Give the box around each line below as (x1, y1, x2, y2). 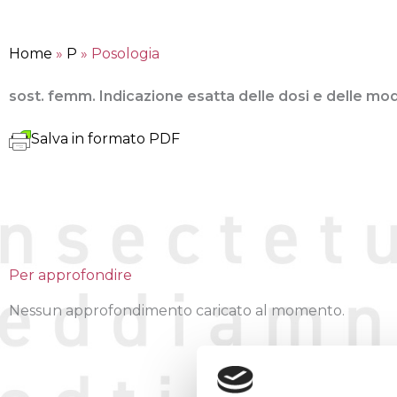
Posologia (91, 45, 160, 63)
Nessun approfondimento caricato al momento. (9, 302, 345, 320)
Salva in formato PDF (31, 130, 180, 148)
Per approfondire (9, 267, 132, 284)
